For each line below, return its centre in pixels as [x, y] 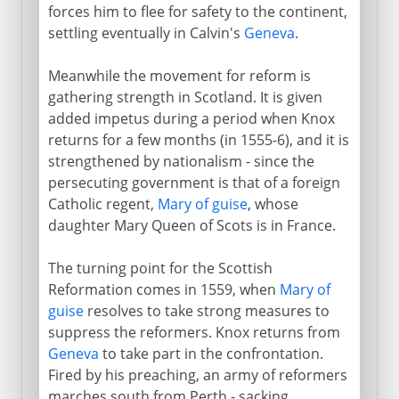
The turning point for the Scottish [160, 268]
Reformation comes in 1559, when [163, 289]
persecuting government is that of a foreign [194, 182]
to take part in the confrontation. [211, 353]
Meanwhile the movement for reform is [179, 75]
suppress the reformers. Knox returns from [194, 332]
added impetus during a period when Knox [191, 118]
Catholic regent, [102, 204]
